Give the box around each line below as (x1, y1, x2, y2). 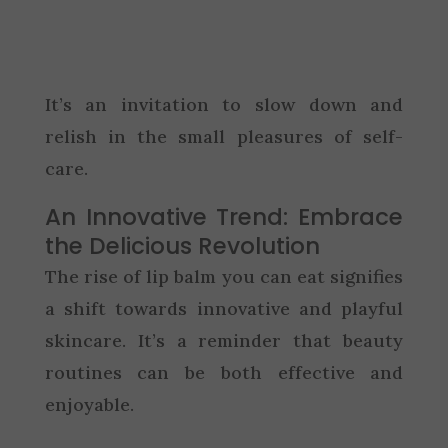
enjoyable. (44, 392, 134, 416)
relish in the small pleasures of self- (44, 124, 404, 148)
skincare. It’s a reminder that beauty (44, 328, 404, 352)
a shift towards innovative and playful (44, 296, 404, 320)
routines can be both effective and (44, 360, 404, 384)
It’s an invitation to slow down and (44, 92, 404, 116)
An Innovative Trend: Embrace (44, 200, 404, 233)
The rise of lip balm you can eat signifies (44, 264, 404, 288)
